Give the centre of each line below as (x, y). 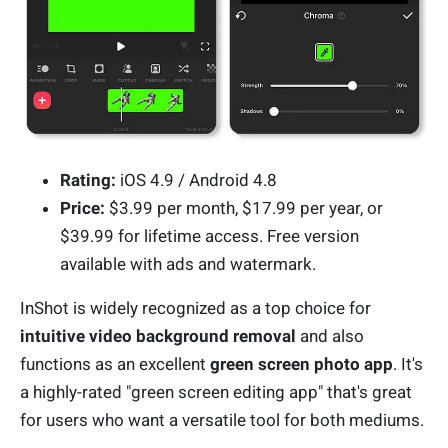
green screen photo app (301, 364)
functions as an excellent (115, 364)
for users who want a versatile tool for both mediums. (222, 420)
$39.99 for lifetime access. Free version (209, 236)
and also (330, 336)
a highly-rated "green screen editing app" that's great (216, 392)
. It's (408, 364)
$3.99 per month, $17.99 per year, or (246, 208)
